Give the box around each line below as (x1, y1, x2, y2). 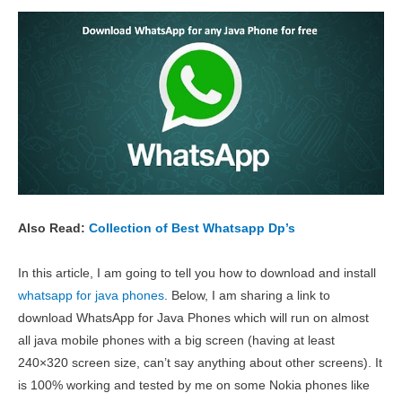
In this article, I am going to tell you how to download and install (18, 266, 376, 280)
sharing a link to (240, 288, 330, 302)
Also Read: (18, 221, 89, 235)
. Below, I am (164, 288, 240, 302)
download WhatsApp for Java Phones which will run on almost (18, 310, 369, 325)
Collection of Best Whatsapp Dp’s (89, 221, 295, 235)
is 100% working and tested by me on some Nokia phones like (18, 378, 370, 392)
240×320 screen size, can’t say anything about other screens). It (18, 355, 382, 370)
